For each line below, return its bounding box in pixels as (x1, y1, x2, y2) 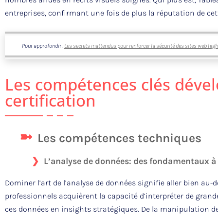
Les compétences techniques (37, 131, 201, 145)
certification (5, 90, 96, 112)
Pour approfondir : (22, 42, 64, 50)
